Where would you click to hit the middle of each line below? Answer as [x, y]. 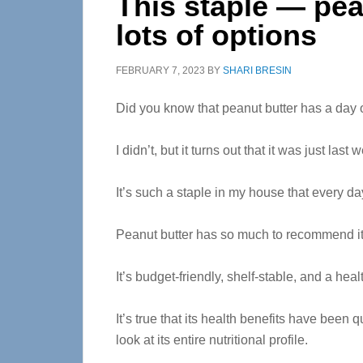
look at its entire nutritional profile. [212, 340]
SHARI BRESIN [257, 70]
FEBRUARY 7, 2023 [160, 70]
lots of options [216, 35]
